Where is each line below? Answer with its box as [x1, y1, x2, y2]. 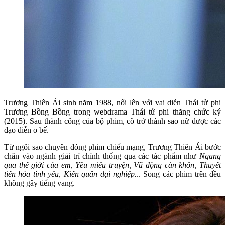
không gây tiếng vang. [4, 178, 75, 187]
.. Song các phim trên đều [136, 169, 221, 178]
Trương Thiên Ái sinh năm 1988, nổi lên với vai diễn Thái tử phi [4, 98, 221, 107]
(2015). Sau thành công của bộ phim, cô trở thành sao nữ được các [4, 116, 221, 125]
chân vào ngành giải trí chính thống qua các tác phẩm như [4, 151, 199, 160]
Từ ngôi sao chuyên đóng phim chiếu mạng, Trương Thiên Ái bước [4, 142, 221, 151]
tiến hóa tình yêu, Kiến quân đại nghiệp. [4, 169, 137, 178]
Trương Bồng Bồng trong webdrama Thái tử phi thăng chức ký [4, 107, 221, 116]
